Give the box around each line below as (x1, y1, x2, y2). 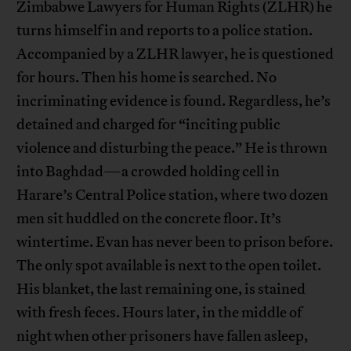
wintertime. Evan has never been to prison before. (16, 232, 334, 251)
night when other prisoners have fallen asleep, (16, 326, 309, 346)
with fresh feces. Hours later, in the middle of (16, 302, 302, 322)
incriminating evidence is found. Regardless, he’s (16, 91, 331, 110)
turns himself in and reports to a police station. (16, 20, 313, 40)
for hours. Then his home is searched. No (16, 67, 277, 87)
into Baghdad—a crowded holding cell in (16, 161, 280, 181)
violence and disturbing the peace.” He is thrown (16, 138, 328, 157)
